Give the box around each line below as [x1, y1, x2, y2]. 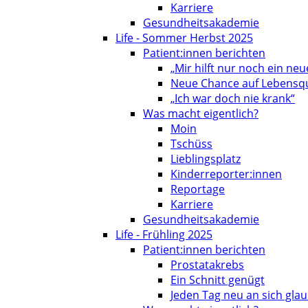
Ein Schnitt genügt [170, 272, 265, 287]
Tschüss [170, 136, 212, 151]
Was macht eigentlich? [143, 106, 258, 121]
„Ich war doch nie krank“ [170, 91, 295, 106]
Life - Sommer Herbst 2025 [115, 30, 253, 45]
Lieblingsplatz [170, 151, 241, 166]
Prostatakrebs [170, 257, 244, 272]
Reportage [170, 181, 225, 197]
